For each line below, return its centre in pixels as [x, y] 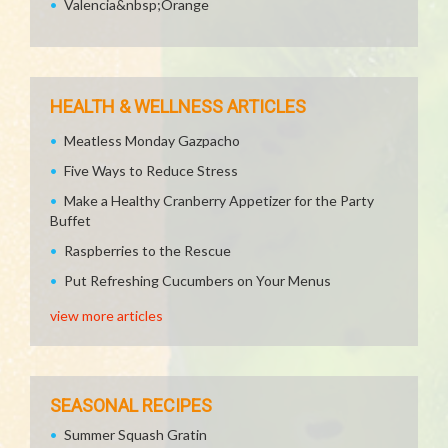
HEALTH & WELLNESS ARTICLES [178, 106]
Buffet [70, 220]
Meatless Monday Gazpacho [152, 140]
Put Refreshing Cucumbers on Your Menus [197, 280]
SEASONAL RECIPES [131, 405]
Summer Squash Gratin [135, 434]
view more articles [106, 315]
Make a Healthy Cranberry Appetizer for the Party [219, 200]
